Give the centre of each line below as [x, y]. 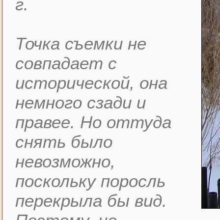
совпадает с [66, 63]
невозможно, [65, 161]
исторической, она [91, 83]
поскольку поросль [90, 181]
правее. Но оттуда [93, 122]
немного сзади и [81, 102]
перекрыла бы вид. [91, 201]
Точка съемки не [81, 43]
